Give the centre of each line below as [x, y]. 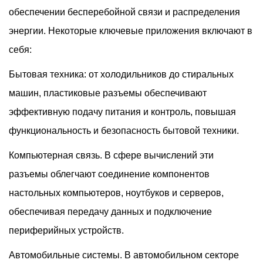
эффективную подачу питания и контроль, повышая [122, 112]
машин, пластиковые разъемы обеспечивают [108, 93]
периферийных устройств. [66, 230]
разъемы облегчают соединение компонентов [109, 174]
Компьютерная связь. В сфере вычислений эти [111, 155]
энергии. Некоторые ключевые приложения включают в [131, 31]
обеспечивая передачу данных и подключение [110, 212]
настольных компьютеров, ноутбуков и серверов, [116, 193]
